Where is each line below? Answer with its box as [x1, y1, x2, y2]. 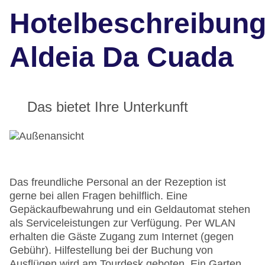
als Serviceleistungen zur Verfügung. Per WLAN [9, 217, 235, 230]
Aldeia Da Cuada [9, 41, 234, 73]
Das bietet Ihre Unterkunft [27, 99, 188, 115]
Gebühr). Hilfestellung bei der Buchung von [9, 244, 213, 257]
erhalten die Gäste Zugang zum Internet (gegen [9, 231, 234, 243]
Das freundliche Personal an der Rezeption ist [9, 176, 226, 189]
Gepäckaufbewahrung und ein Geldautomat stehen [9, 203, 250, 216]
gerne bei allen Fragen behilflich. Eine [9, 190, 188, 202]
